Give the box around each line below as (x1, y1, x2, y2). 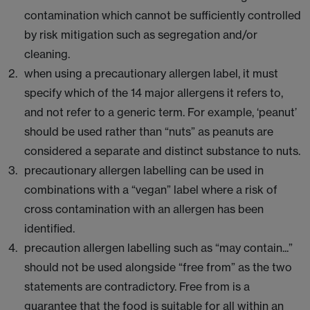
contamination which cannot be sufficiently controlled (24, 8, 301, 22)
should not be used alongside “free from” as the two (24, 260, 292, 274)
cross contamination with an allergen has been (24, 202, 264, 216)
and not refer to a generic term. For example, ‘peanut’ (24, 105, 297, 119)
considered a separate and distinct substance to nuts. (24, 144, 300, 158)
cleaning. (24, 47, 70, 61)
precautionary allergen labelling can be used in (24, 163, 264, 177)
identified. (24, 221, 75, 235)
